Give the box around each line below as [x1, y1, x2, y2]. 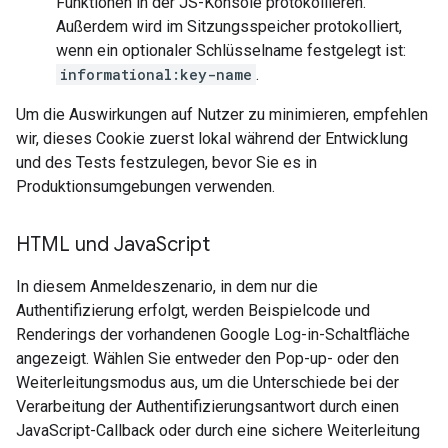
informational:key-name [60, 65, 252, 84]
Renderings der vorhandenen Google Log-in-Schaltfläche [16, 325, 410, 344]
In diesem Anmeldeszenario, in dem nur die [16, 277, 318, 296]
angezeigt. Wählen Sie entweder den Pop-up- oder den [16, 349, 399, 368]
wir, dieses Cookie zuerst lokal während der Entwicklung [16, 129, 408, 148]
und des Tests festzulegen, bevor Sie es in [16, 153, 317, 172]
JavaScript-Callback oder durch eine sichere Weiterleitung [16, 421, 420, 440]
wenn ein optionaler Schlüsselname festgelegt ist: [56, 41, 406, 60]
